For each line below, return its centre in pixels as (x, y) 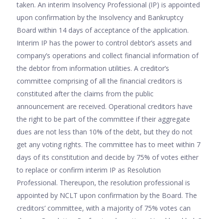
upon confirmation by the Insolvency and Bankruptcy (100, 17)
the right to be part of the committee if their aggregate (103, 119)
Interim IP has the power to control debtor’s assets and (104, 43)
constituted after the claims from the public (85, 93)
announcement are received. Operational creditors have (105, 106)
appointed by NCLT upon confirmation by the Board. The (107, 195)
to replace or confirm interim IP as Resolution (89, 170)
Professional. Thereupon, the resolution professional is (103, 182)
